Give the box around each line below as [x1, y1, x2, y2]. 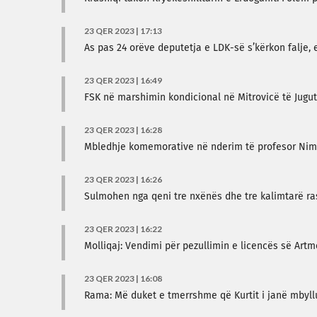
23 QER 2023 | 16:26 [84, 174, 162, 185]
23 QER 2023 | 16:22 [84, 224, 162, 234]
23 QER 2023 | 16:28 [84, 125, 162, 135]
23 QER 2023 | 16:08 [84, 273, 162, 284]
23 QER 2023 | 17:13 [84, 25, 162, 36]
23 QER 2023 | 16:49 [84, 75, 162, 86]
